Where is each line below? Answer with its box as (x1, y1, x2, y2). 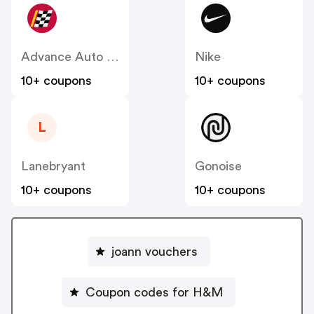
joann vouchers (111, 245, 198, 259)
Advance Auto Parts (107, 50, 118, 63)
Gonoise (195, 159, 242, 172)
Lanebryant (21, 159, 86, 172)
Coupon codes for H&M (86, 286, 223, 299)
